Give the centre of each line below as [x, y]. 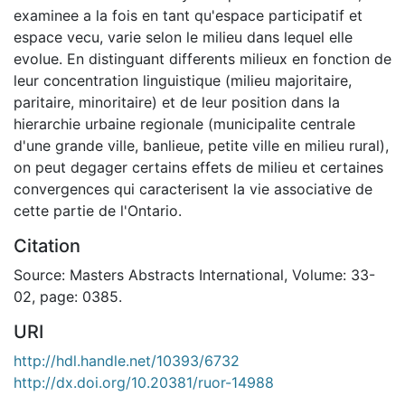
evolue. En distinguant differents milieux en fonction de [202, 58]
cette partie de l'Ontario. [98, 210]
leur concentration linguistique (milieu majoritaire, [183, 80]
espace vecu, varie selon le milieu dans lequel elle [183, 37]
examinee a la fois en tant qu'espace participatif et [188, 15]
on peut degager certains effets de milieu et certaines [198, 167]
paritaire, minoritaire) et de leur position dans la [177, 102]
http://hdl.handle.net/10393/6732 [127, 360]
